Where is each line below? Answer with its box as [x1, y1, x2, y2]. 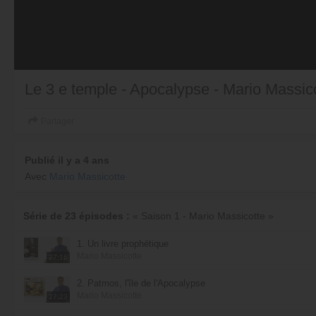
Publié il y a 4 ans [25, 154, 109, 166]
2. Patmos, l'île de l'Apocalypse [77, 277, 205, 288]
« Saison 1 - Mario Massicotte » [133, 209, 274, 221]
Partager [41, 116, 74, 127]
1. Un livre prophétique [77, 238, 169, 249]
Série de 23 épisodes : [23, 209, 133, 221]
